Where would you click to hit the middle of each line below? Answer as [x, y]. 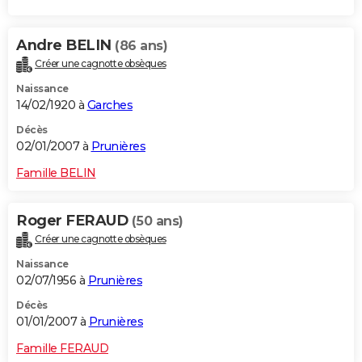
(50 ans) [157, 221]
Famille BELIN [56, 173]
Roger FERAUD [74, 221]
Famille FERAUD [62, 348]
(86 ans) [141, 46]
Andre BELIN [65, 46]
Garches [109, 105]
